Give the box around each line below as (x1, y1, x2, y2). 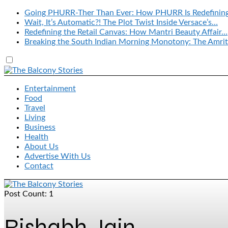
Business (24, 123, 55, 131)
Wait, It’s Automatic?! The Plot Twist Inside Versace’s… (24, 18, 218, 26)
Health (24, 133, 48, 141)
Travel (24, 104, 45, 112)
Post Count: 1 (4, 190, 53, 198)
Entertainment (24, 84, 76, 93)
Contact (24, 162, 53, 170)
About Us (24, 142, 59, 151)
